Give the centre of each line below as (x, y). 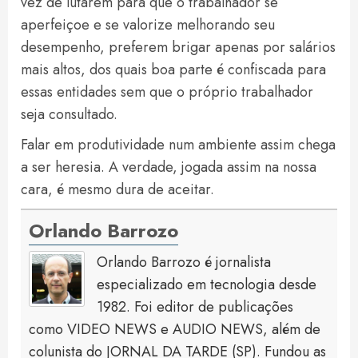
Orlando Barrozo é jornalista (184, 263)
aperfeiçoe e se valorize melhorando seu (148, 25)
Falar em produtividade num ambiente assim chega (178, 145)
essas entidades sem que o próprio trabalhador (167, 92)
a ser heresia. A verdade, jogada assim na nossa (169, 167)
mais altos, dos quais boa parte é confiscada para (173, 70)
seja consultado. (69, 115)
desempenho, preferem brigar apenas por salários (178, 48)
